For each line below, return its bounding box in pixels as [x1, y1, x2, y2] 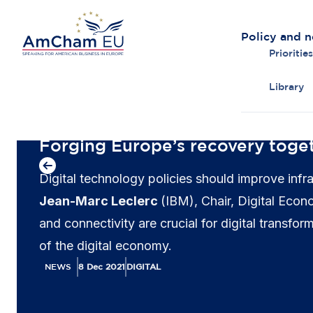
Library [269, 81, 304, 92]
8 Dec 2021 [78, 262, 125, 271]
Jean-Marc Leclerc [39, 194, 161, 208]
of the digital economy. [39, 238, 172, 253]
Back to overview [56, 117, 156, 130]
